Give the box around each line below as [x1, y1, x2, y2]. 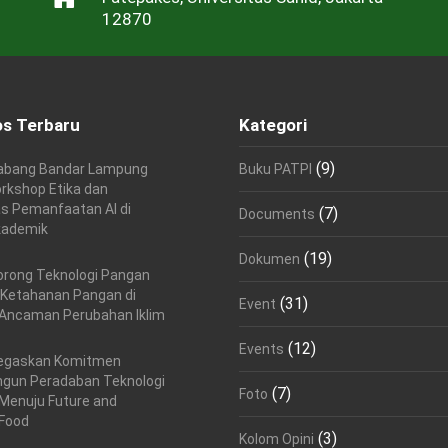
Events [239, 341, 284, 358]
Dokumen [239, 251, 300, 268]
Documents [239, 206, 315, 223]
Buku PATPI [239, 161, 312, 178]
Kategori [239, 115, 307, 136]
